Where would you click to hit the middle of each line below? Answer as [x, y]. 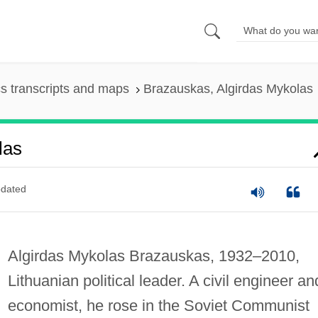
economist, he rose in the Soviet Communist [158, 305]
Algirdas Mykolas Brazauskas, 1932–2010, [153, 256]
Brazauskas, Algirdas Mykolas [228, 89]
